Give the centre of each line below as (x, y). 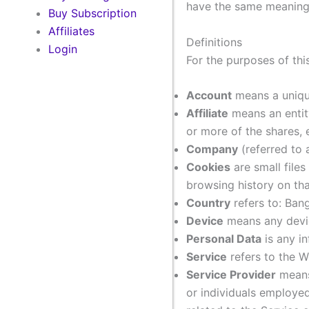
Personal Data (224, 239)
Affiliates (71, 31)
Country (208, 203)
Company (212, 149)
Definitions (214, 42)
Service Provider (231, 275)
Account (209, 96)
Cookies (208, 167)
